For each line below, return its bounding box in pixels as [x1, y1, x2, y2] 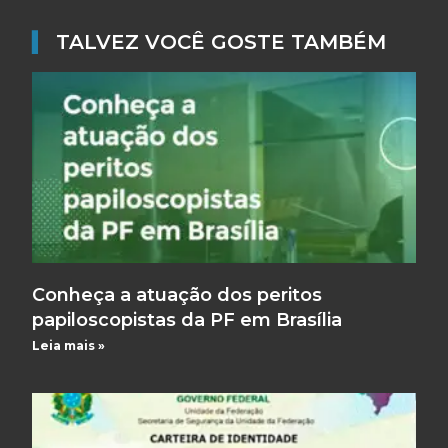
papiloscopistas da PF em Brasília [32, 309, 343, 332]
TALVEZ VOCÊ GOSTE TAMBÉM [56, 29, 387, 54]
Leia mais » [32, 338, 106, 354]
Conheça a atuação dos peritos [32, 284, 323, 307]
